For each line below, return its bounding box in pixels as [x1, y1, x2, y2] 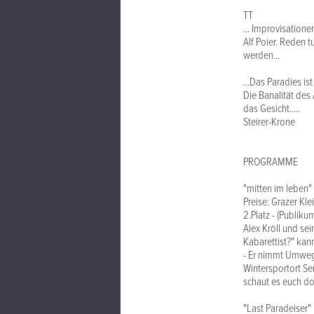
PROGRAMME [243, 155, 298, 170]
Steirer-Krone [243, 115, 295, 130]
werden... [243, 48, 280, 63]
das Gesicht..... [243, 102, 300, 116]
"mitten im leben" [243, 182, 312, 196]
